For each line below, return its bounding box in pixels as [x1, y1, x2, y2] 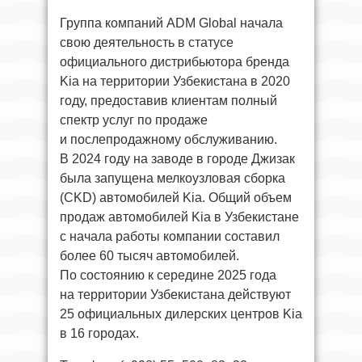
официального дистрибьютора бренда [60, 55, 289, 69]
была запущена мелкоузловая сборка [60, 171, 285, 186]
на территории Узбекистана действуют [60, 288, 291, 302]
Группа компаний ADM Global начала [60, 16, 283, 31]
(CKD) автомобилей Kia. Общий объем [60, 191, 292, 205]
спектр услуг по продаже [60, 113, 208, 128]
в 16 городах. [60, 326, 139, 341]
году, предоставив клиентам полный [60, 94, 277, 108]
